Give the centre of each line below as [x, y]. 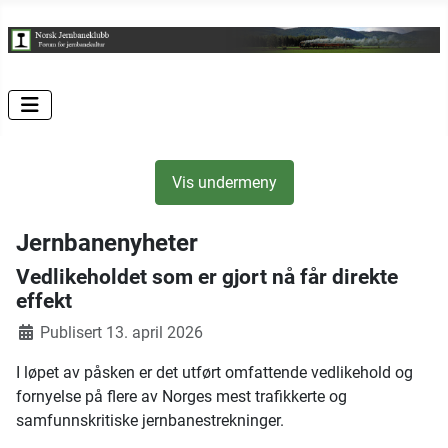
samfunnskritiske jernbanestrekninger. [152, 421]
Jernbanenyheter [107, 243]
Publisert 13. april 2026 [121, 333]
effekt [44, 301]
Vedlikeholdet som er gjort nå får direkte [207, 277]
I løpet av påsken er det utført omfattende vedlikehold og [214, 373]
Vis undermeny [224, 182]
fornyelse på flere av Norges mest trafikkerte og [181, 397]
